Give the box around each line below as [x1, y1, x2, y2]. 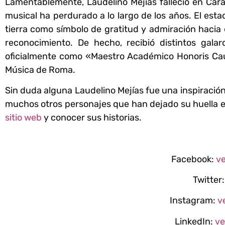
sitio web [5, 111, 42, 123]
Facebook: [171, 153, 214, 165]
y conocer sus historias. [42, 111, 142, 123]
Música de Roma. [5, 64, 75, 75]
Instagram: [169, 195, 215, 206]
